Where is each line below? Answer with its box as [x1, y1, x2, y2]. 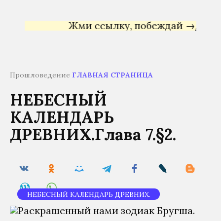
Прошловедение [10, 71, 72, 79]
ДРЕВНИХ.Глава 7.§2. [10, 124, 176, 145]
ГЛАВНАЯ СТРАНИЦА [72, 71, 153, 79]
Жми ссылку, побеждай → [49, 19, 177, 32]
